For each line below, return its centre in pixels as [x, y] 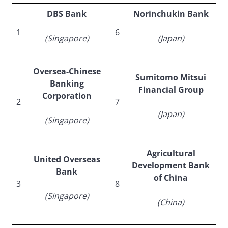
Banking [67, 84]
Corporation [67, 96]
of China [171, 178]
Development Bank [171, 166]
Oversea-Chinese [67, 72]
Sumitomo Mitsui [171, 78]
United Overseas [67, 160]
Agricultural [171, 153]
